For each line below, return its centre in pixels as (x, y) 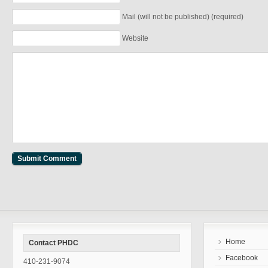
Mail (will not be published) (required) (183, 16)
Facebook (242, 258)
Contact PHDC (54, 243)
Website (135, 38)
